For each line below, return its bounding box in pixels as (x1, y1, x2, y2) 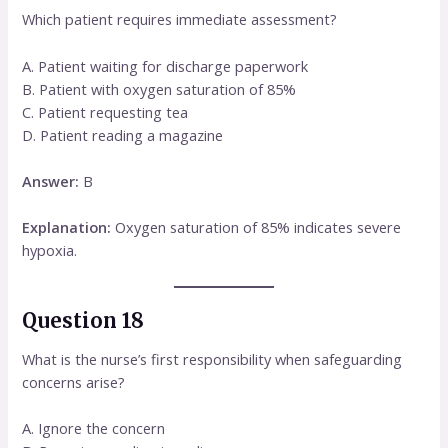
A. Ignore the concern (22, 418, 166, 439)
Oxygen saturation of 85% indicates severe (111, 217, 402, 238)
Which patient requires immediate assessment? (22, 9, 338, 30)
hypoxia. (22, 240, 78, 261)
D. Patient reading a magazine (22, 124, 224, 145)
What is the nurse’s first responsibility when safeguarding (22, 348, 403, 369)
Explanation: (22, 217, 112, 238)
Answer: (22, 171, 80, 192)
